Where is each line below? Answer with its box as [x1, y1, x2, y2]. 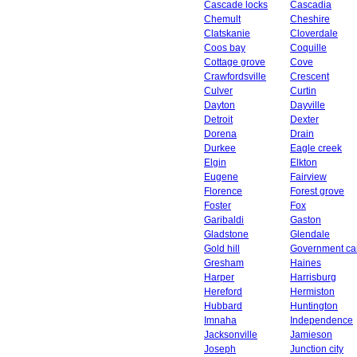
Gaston [290, 214, 321, 226]
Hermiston [290, 286, 335, 297]
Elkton [290, 157, 317, 168]
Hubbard [204, 300, 242, 312]
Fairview [290, 171, 327, 182]
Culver [204, 85, 233, 96]
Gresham [204, 257, 244, 269]
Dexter [290, 114, 319, 125]
